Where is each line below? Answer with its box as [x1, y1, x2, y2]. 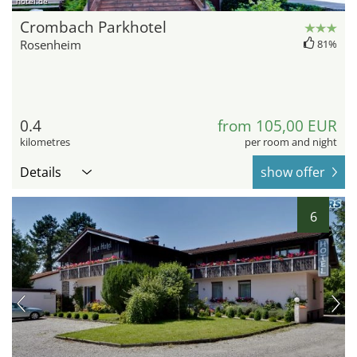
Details [20, 163, 61, 182]
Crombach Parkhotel [20, 17, 167, 38]
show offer [261, 163, 325, 182]
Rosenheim [20, 37, 81, 53]
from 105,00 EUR [218, 116, 337, 137]
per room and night [245, 135, 337, 150]
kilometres [20, 135, 70, 150]
